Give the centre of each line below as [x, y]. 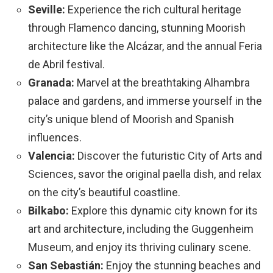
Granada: [51, 83]
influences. [55, 138]
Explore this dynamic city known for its [163, 211]
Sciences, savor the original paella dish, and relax [145, 174]
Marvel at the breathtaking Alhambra [162, 83]
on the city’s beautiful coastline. [104, 193]
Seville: [47, 10]
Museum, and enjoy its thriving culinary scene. [140, 247]
